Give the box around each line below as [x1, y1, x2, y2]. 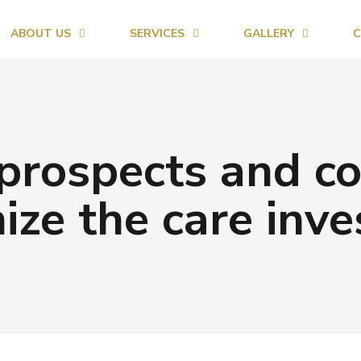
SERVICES [129, 26, 185, 41]
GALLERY [243, 26, 294, 41]
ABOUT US [10, 26, 71, 41]
